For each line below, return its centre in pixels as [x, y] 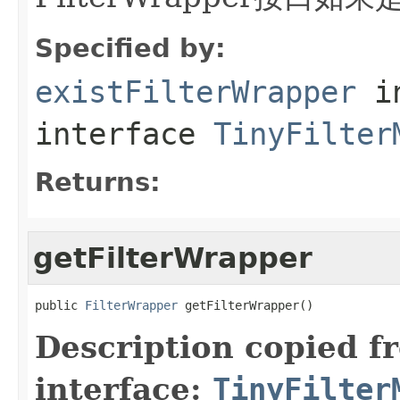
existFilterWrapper [196, 92]
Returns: [98, 182]
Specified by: [130, 48]
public [60, 305]
